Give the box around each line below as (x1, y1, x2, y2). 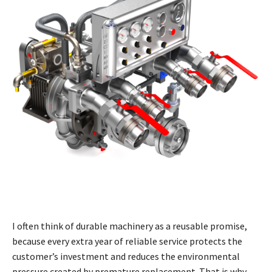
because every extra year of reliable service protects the (12, 235, 242, 248)
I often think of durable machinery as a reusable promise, (12, 220, 247, 233)
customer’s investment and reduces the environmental (12, 250, 240, 263)
